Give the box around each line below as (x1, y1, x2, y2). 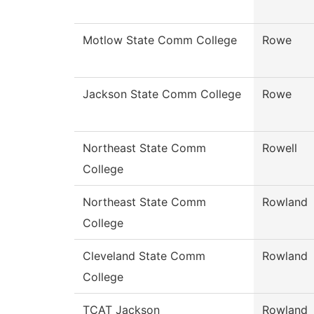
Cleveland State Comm (83, 249, 205, 264)
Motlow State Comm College (83, 33, 237, 48)
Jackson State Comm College (83, 87, 241, 102)
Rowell (262, 141, 297, 156)
